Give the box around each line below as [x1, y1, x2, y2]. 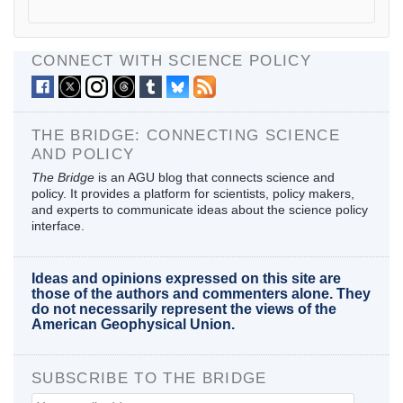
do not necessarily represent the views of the [31, 300, 336, 317]
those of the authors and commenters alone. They [31, 285, 371, 301]
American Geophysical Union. [31, 316, 235, 332]
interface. [31, 218, 85, 233]
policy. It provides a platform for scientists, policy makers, [31, 185, 354, 201]
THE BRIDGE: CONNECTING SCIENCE [31, 125, 341, 144]
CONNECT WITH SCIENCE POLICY [31, 50, 311, 69]
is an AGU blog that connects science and [94, 169, 335, 184]
